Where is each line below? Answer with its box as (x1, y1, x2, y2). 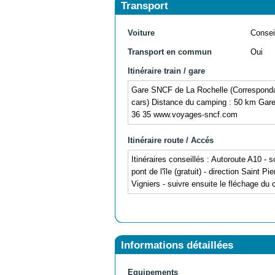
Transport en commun (128, 47, 212, 56)
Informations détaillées (121, 239, 233, 251)
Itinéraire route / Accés (128, 135, 214, 145)
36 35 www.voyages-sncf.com (131, 109, 238, 119)
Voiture (128, 28, 155, 37)
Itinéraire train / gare (128, 66, 205, 76)
